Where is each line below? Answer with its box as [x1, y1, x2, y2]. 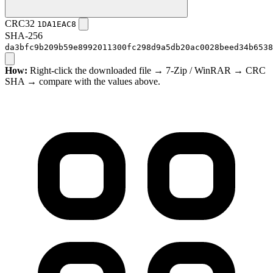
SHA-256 [5, 30, 43, 41]
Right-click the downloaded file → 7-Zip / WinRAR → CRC [27, 65, 266, 76]
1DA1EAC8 [37, 19, 76, 29]
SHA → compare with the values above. [5, 76, 160, 87]
